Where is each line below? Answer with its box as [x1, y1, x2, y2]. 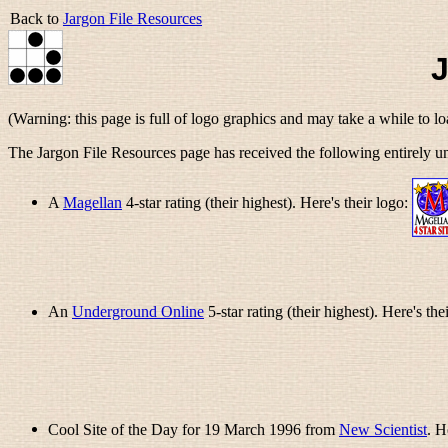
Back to [10, 10, 63, 27]
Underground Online [72, 302, 204, 320]
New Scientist [339, 420, 427, 438]
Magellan [63, 193, 122, 211]
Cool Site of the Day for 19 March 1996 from [48, 420, 339, 438]
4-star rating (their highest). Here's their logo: [122, 193, 412, 211]
